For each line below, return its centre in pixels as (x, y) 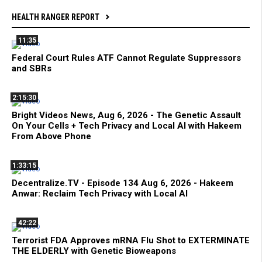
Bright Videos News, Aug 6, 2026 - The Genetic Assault (126, 116)
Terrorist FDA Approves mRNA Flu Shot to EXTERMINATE (131, 241)
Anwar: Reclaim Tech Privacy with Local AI (100, 194)
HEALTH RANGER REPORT (56, 17)
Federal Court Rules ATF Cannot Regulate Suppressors (126, 58)
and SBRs (32, 69)
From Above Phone (51, 137)
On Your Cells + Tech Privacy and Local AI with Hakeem (127, 126)
